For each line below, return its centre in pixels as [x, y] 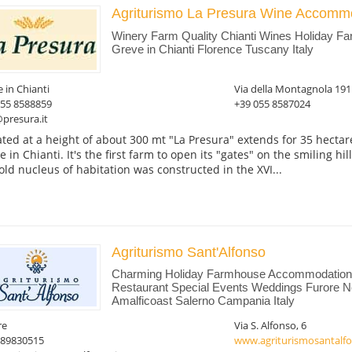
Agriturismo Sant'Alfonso [188, 252]
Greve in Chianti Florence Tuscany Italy [212, 49]
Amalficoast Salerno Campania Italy [203, 301]
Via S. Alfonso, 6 [270, 326]
